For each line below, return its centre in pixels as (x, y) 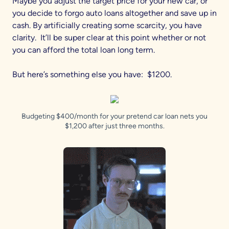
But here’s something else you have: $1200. (92, 74)
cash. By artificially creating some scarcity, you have (107, 25)
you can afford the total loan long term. (84, 50)
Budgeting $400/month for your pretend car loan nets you (114, 116)
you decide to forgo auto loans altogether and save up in (114, 13)
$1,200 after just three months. (114, 126)
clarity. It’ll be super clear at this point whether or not (109, 37)
